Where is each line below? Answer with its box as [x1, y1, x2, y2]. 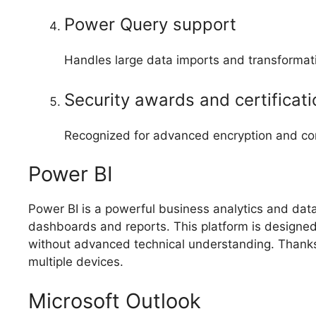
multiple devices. [28, 255, 123, 269]
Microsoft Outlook [28, 288, 201, 313]
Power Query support [64, 14, 236, 35]
